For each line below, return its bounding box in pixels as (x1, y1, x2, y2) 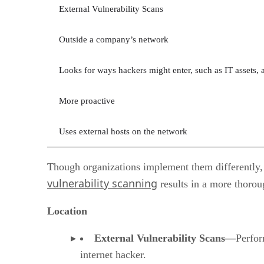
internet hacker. (80, 249, 146, 261)
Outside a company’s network (59, 35, 169, 45)
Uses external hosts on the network (59, 127, 187, 137)
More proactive (59, 96, 115, 106)
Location (47, 205, 87, 217)
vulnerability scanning (47, 176, 157, 191)
